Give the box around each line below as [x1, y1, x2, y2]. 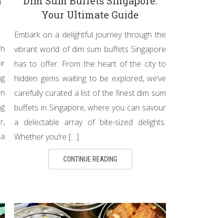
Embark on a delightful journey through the [14, 29, 166, 40]
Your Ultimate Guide [41, 8, 139, 21]
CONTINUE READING [63, 155, 117, 163]
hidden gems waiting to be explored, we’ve [14, 73, 166, 84]
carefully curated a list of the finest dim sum [14, 88, 166, 98]
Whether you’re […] [14, 131, 79, 142]
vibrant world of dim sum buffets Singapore [14, 44, 166, 54]
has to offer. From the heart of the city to [14, 58, 166, 69]
